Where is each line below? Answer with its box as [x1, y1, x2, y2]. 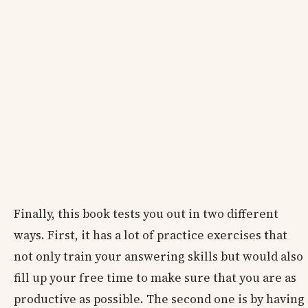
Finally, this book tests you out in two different [14, 206, 278, 223]
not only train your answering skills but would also [14, 248, 303, 265]
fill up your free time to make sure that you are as [14, 269, 296, 287]
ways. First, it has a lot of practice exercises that [14, 227, 287, 244]
